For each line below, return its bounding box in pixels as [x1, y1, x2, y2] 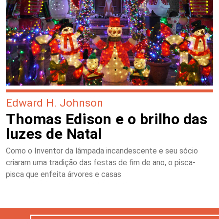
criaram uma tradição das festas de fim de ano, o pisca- [6, 158, 196, 167]
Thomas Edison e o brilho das [6, 110, 207, 128]
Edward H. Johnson [6, 96, 103, 109]
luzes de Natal [6, 125, 102, 142]
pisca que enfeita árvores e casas [6, 170, 121, 179]
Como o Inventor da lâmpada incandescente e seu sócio [6, 146, 198, 155]
